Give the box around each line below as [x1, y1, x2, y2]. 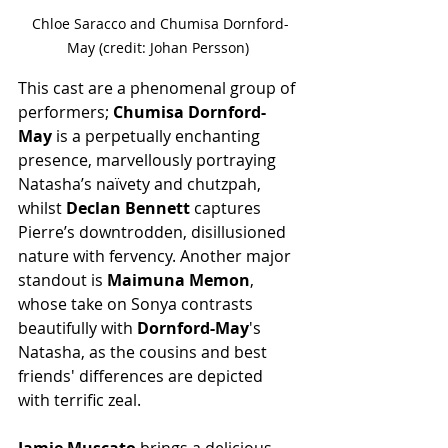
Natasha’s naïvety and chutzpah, [18, 172, 265, 195]
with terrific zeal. [18, 388, 141, 411]
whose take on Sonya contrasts [18, 292, 257, 315]
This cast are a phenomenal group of [18, 76, 299, 99]
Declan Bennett [66, 196, 190, 219]
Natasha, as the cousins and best [18, 340, 271, 363]
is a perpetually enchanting [52, 124, 264, 147]
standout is [18, 268, 107, 291]
